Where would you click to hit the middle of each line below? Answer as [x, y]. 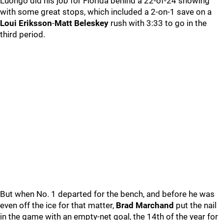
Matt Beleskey [82, 23]
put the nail [195, 205]
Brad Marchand [145, 205]
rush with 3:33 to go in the [158, 23]
